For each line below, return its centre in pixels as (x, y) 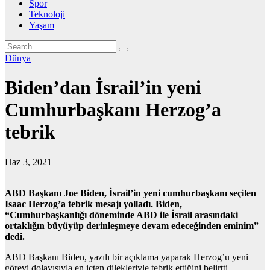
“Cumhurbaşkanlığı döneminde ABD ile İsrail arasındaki (121, 215)
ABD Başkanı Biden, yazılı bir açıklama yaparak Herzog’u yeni (127, 257)
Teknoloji (47, 14)
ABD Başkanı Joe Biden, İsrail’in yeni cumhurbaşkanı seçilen (130, 193)
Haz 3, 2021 (28, 162)
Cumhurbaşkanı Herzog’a (113, 110)
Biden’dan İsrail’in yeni (103, 88)
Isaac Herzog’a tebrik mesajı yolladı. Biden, (93, 204)
